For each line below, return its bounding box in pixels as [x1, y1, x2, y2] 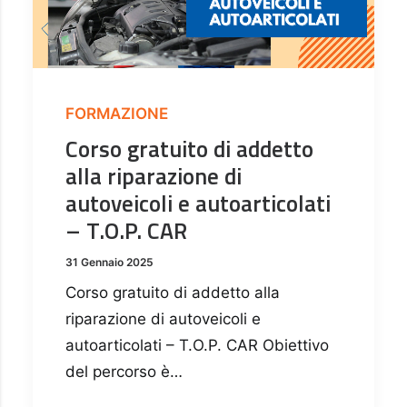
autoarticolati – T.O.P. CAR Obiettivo [65, 336, 329, 355]
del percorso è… [65, 362, 183, 382]
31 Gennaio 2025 [65, 255, 154, 270]
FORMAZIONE [65, 104, 168, 124]
